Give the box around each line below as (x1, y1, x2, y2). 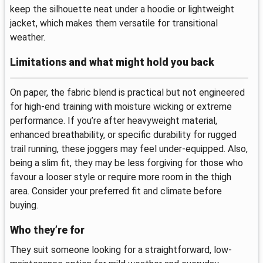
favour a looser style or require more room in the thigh (10, 171, 231, 183)
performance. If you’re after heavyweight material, (10, 114, 217, 126)
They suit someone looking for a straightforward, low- (10, 244, 232, 255)
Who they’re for (10, 224, 85, 236)
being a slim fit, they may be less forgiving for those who (10, 157, 243, 168)
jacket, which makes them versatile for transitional (10, 18, 218, 29)
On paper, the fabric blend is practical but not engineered (10, 86, 245, 98)
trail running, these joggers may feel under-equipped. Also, (10, 143, 248, 154)
